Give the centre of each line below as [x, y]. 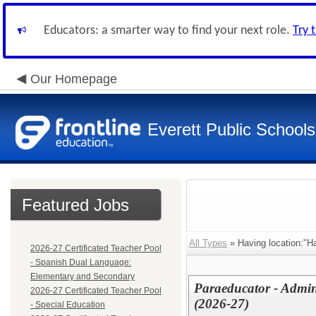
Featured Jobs [75, 205]
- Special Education [68, 305]
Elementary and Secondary [83, 276]
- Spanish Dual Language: [81, 262]
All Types [208, 243]
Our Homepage [74, 79]
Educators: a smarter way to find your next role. [168, 31]
